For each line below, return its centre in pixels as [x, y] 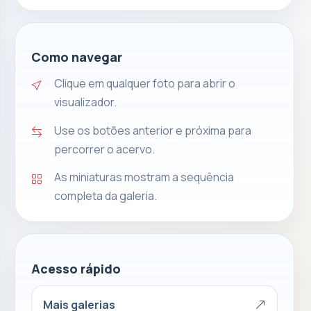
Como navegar [76, 57]
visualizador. [86, 102]
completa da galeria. [106, 196]
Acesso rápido [76, 268]
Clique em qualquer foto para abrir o [145, 84]
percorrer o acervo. [105, 149]
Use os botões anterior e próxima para [153, 130]
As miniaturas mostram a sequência [144, 177]
